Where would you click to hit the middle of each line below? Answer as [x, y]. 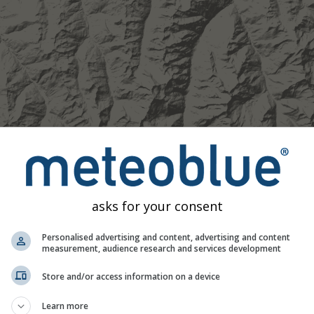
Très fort [167, 305]
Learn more [65, 306]
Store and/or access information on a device [131, 277]
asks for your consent [157, 206]
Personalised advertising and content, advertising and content [166, 237]
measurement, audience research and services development [162, 248]
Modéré [27, 305]
